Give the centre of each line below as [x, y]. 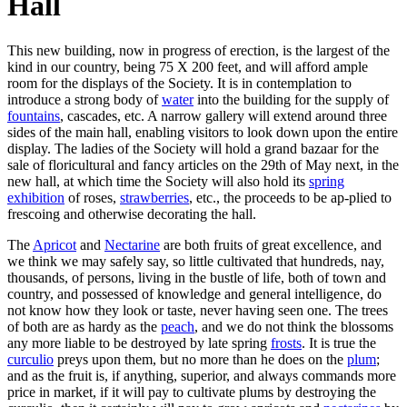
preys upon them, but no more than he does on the [200, 359]
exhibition [36, 197]
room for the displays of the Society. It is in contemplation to [179, 83]
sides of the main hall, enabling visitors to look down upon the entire [203, 132]
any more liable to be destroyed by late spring [139, 342]
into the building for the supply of [291, 99]
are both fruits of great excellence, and [271, 244]
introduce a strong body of [84, 99]
